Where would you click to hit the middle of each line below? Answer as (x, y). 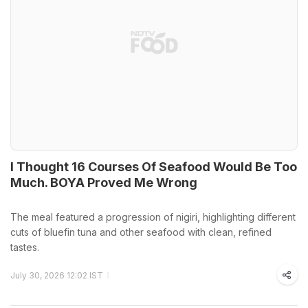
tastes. (25, 247)
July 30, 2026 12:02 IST (57, 275)
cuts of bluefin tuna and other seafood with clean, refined (141, 232)
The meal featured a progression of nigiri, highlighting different (153, 217)
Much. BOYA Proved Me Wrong (104, 183)
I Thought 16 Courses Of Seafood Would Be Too (154, 167)
